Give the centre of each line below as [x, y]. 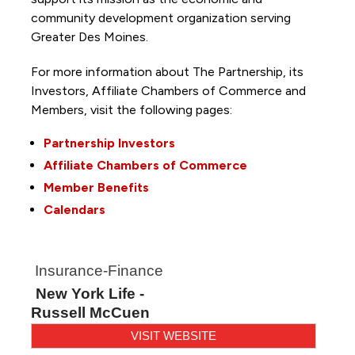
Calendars [74, 209]
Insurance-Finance [99, 270]
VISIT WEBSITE [174, 335]
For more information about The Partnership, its [167, 71]
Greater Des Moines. [91, 36]
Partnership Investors [109, 143]
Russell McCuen [90, 312]
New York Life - [90, 293]
